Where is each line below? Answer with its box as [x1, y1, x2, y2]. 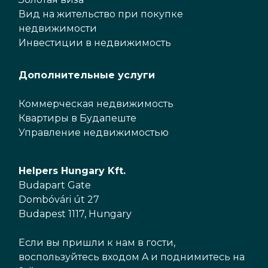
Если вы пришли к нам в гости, [19, 237, 175, 248]
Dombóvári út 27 [19, 194, 99, 205]
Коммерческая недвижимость [19, 98, 173, 109]
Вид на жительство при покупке [19, 8, 183, 20]
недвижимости [19, 23, 97, 34]
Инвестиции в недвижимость [19, 37, 171, 48]
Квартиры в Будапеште [19, 112, 136, 124]
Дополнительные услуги [19, 69, 155, 81]
